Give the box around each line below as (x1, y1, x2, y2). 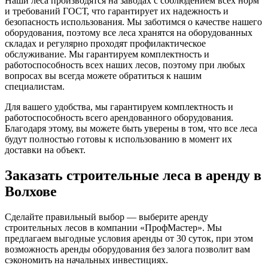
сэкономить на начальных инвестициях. (5, 254, 168, 265)
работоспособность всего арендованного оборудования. (5, 112, 233, 123)
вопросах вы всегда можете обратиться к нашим (5, 70, 202, 81)
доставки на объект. (5, 144, 86, 155)
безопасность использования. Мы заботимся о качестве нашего (5, 16, 262, 27)
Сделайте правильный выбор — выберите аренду (5, 211, 208, 222)
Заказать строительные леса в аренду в (5, 167, 261, 183)
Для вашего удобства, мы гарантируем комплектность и (5, 101, 233, 112)
